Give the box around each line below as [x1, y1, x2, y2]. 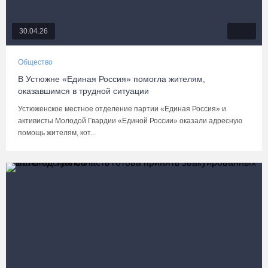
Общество [18, 58, 53, 66]
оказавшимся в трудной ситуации [18, 86, 149, 96]
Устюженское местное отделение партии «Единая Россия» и [18, 105, 226, 113]
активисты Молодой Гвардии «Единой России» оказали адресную [18, 117, 242, 125]
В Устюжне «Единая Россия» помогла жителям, [18, 74, 205, 84]
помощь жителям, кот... [18, 129, 96, 137]
